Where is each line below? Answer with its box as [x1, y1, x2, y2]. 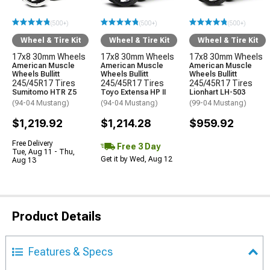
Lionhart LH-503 [189, 88, 245, 96]
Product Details [12, 209, 101, 224]
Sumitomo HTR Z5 [12, 88, 77, 96]
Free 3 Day [115, 141, 160, 151]
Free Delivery [12, 139, 53, 148]
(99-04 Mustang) [189, 99, 246, 107]
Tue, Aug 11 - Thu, [12, 148, 75, 156]
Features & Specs [28, 245, 113, 258]
